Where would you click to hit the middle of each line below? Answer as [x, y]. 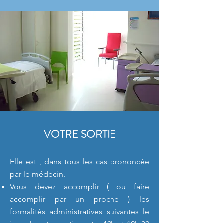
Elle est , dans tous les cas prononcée [80, 162]
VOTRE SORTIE [80, 134]
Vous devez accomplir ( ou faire [80, 186]
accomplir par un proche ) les [80, 199]
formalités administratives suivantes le [80, 211]
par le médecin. [38, 174]
